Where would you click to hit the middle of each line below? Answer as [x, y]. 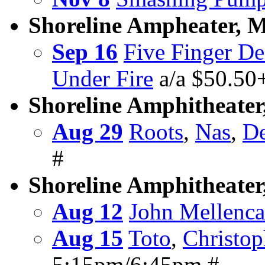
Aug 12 [88, 212]
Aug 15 [88, 238]
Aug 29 [88, 132]
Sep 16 [85, 52]
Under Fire [103, 79]
